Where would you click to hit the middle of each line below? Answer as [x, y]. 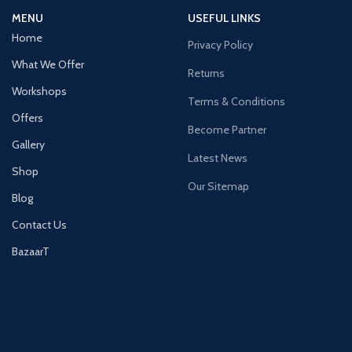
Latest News [218, 158]
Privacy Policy [220, 45]
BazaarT [31, 252]
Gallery [28, 145]
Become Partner [227, 130]
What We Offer [48, 65]
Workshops [39, 92]
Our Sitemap [218, 187]
